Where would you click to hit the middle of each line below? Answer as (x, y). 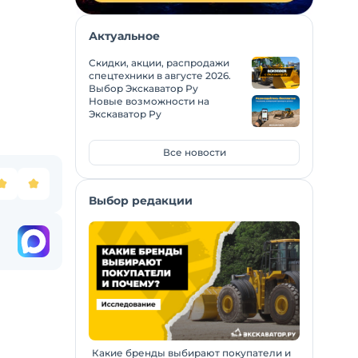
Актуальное (124, 36)
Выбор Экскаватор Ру (143, 88)
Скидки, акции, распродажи (159, 63)
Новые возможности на (149, 101)
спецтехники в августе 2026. (160, 76)
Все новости (194, 152)
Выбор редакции (141, 201)
